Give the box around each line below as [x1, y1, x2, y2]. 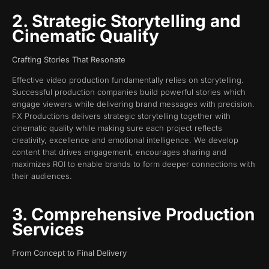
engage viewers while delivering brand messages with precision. [12, 98, 255, 109]
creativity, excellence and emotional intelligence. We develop [12, 134, 238, 145]
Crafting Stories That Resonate [12, 54, 125, 64]
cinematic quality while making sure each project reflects [12, 122, 222, 133]
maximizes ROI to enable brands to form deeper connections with [12, 159, 255, 169]
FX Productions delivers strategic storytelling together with [12, 110, 231, 121]
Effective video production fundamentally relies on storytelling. [12, 74, 244, 85]
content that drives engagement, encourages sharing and [12, 147, 226, 157]
